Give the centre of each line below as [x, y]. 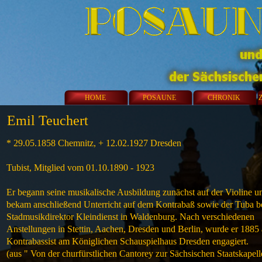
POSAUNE [159, 98]
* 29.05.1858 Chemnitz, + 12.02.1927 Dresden [94, 143]
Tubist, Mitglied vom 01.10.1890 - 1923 [80, 168]
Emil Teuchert [48, 120]
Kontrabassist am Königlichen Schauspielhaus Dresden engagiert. [127, 241]
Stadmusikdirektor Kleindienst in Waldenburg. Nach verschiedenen [130, 217]
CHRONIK [224, 98]
